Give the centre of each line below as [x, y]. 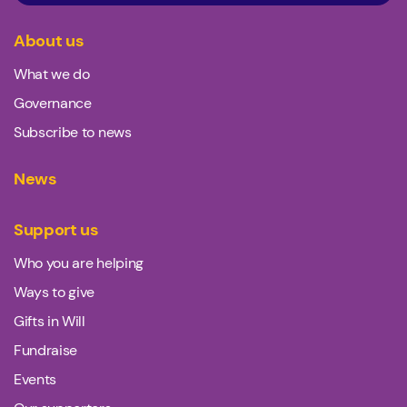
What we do [52, 74]
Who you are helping [79, 263]
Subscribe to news [73, 132]
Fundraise [46, 350]
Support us [56, 229]
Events [35, 379]
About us [49, 40]
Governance [53, 103]
